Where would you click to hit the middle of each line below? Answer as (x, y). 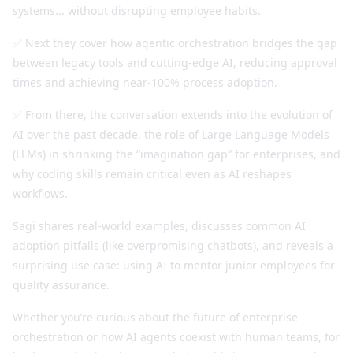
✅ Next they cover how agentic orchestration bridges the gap (175, 43)
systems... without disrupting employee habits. (137, 10)
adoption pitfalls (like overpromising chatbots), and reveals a (173, 245)
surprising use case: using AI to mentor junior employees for (174, 265)
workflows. (40, 193)
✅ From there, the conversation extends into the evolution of (173, 114)
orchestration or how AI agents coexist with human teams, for (176, 336)
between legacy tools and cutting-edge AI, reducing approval (175, 62)
